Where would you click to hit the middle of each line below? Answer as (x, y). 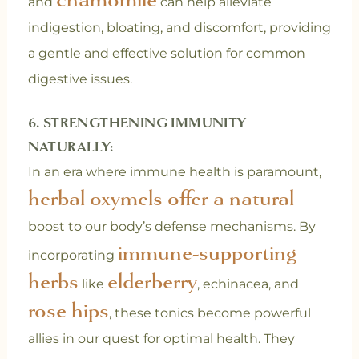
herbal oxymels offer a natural (161, 198)
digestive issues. (80, 79)
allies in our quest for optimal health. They (161, 339)
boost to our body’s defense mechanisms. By (171, 227)
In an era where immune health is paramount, (174, 172)
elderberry (152, 282)
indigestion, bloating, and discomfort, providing (179, 28)
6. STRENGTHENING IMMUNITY (137, 123)
